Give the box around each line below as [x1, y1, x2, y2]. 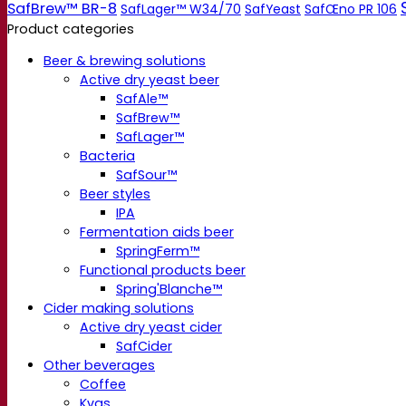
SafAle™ [116, 90, 168, 109]
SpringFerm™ [116, 242, 199, 261]
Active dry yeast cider [80, 318, 222, 337]
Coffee [80, 375, 126, 394]
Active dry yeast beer [80, 71, 219, 90]
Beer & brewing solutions [43, 52, 206, 71]
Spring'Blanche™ [116, 280, 222, 299]
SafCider [116, 337, 172, 356]
